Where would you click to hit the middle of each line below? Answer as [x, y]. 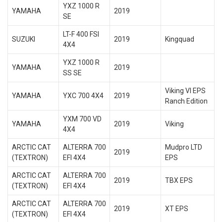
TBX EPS [179, 180]
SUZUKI [23, 39]
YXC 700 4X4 [83, 96]
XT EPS [176, 209]
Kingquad [179, 39]
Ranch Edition [186, 101]
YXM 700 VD [82, 119]
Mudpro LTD [183, 147]
